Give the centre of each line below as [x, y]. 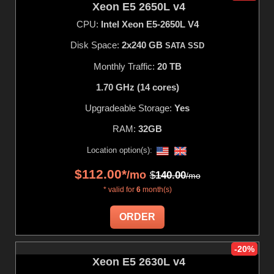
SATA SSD [185, 46]
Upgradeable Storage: [130, 108]
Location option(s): [121, 150]
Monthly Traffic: [125, 66]
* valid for [120, 189]
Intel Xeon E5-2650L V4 [150, 24]
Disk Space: [96, 45]
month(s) [156, 189]
